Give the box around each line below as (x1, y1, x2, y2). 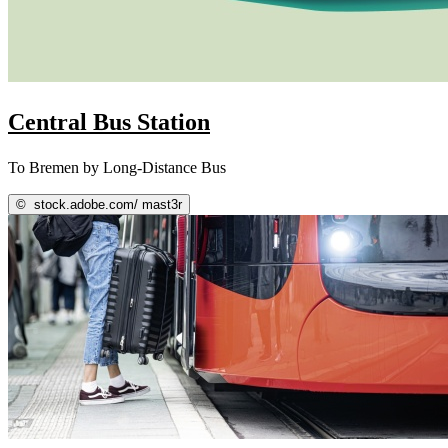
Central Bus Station (8, 108, 210, 135)
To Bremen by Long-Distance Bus (8, 158, 226, 176)
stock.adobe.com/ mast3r (30, 196, 182, 212)
